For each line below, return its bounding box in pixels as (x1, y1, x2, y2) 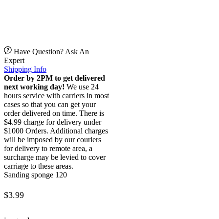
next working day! (4, 82, 65, 91)
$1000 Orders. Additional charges (4, 126, 108, 135)
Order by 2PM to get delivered (4, 73, 105, 82)
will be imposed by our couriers (4, 135, 101, 144)
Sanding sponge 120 (4, 170, 67, 179)
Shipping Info (4, 65, 46, 73)
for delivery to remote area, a (4, 144, 92, 153)
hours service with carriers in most (4, 91, 109, 100)
